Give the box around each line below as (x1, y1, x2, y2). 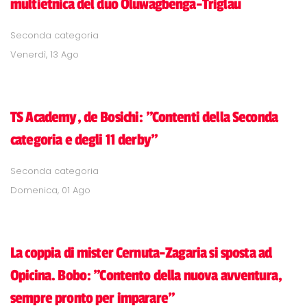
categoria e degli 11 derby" (10, 130, 158, 149)
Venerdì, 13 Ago (10, 47, 79, 61)
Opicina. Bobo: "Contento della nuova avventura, (10, 266, 282, 284)
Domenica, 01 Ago (10, 183, 90, 197)
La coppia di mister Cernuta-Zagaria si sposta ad (10, 243, 272, 262)
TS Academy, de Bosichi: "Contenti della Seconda (10, 108, 278, 126)
